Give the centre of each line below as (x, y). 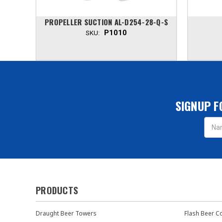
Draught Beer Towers (66, 213)
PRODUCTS (57, 190)
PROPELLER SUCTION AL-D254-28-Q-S (106, 22)
